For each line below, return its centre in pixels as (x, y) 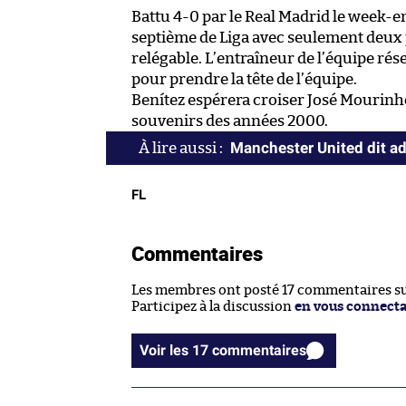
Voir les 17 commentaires (259, 351)
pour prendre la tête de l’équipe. (244, 80)
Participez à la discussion (213, 307)
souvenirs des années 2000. (230, 121)
